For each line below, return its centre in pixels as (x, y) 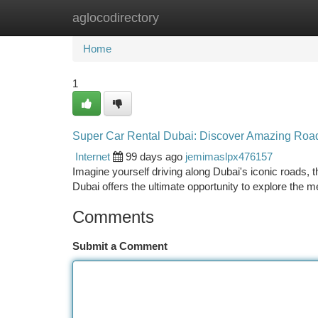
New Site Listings (183, 17)
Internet (93, 157)
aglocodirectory (116, 18)
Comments (113, 217)
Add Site (264, 17)
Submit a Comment (120, 246)
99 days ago (154, 157)
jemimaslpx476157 (229, 157)
